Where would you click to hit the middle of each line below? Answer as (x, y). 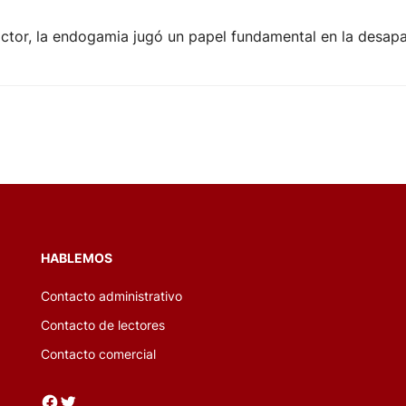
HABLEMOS (76, 257)
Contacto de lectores (102, 324)
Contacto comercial (98, 353)
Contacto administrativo (111, 295)
